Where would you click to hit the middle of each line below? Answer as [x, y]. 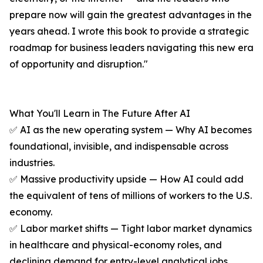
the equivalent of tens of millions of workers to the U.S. [131, 196]
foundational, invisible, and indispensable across [119, 146]
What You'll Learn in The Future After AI [100, 114]
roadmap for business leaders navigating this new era [131, 48]
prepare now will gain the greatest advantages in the [131, 15]
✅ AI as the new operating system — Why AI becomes [131, 130]
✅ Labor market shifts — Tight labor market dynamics [131, 229]
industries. [32, 163]
